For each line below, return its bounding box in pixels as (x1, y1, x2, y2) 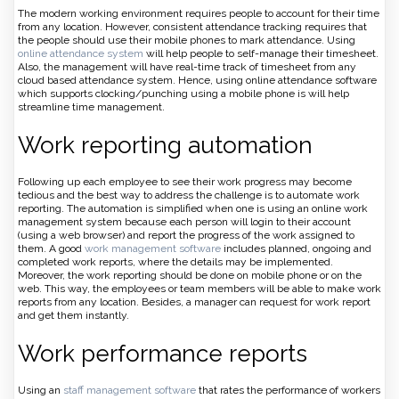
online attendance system (18, 47, 143, 61)
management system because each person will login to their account (18, 216, 351, 229)
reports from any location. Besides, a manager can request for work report (18, 296, 370, 309)
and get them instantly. (18, 309, 129, 322)
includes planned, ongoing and (221, 242, 371, 256)
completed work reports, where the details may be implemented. (18, 256, 333, 269)
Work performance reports (18, 339, 307, 367)
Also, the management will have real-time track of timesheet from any (18, 61, 356, 74)
